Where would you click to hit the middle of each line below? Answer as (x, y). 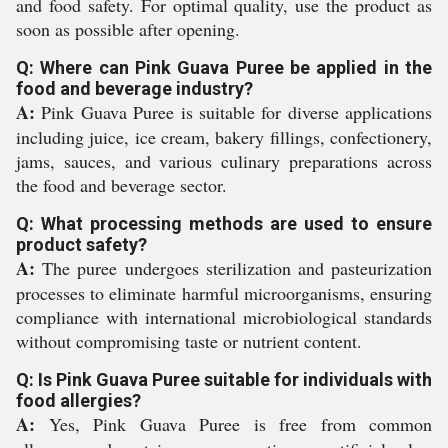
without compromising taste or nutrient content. (189, 341)
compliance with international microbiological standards (224, 317)
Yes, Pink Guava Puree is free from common (233, 424)
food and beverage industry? (134, 88)
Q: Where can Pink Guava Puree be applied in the (224, 67)
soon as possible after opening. (128, 29)
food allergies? (78, 400)
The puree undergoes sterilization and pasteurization (233, 268)
